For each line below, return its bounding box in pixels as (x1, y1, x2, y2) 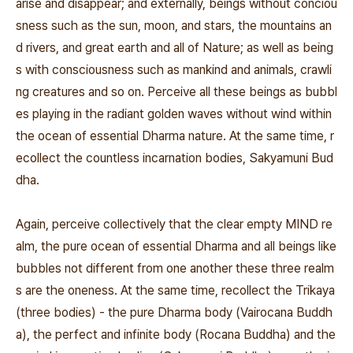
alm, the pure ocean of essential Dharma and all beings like (16, 239, 336, 254)
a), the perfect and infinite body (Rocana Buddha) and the (16, 327, 336, 342)
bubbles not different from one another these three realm (16, 261, 334, 276)
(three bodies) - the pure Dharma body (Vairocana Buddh (16, 305, 333, 320)
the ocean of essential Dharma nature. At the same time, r (16, 128, 334, 143)
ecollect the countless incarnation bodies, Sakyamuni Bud (16, 150, 333, 165)
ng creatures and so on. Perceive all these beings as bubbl (16, 84, 337, 99)
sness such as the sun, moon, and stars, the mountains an (16, 18, 332, 33)
